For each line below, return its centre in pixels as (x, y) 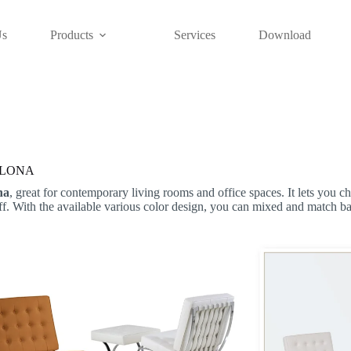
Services (194, 35)
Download (284, 35)
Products (71, 35)
